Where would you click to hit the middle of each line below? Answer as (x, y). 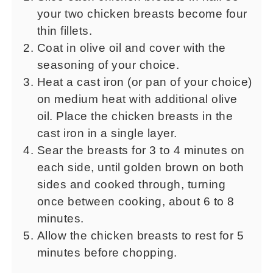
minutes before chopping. (107, 252)
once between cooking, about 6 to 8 (136, 201)
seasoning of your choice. (108, 65)
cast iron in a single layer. (107, 133)
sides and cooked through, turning (131, 184)
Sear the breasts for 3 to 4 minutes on (141, 150)
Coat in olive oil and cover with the (131, 48)
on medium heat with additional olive (137, 99)
